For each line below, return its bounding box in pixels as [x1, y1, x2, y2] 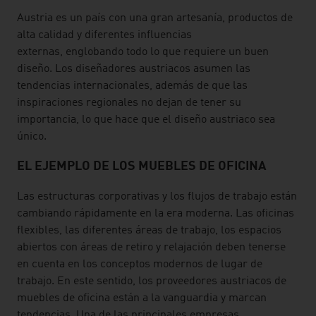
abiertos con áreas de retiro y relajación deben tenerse [17, 242, 286, 253]
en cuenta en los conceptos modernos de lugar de [17, 259, 262, 270]
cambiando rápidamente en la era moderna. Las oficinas [17, 208, 294, 219]
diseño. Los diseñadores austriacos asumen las [17, 63, 250, 75]
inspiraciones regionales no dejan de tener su [17, 97, 241, 109]
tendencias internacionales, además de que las [17, 80, 248, 92]
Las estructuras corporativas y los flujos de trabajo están [17, 191, 297, 202]
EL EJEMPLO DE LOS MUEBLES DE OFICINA [17, 160, 266, 173]
